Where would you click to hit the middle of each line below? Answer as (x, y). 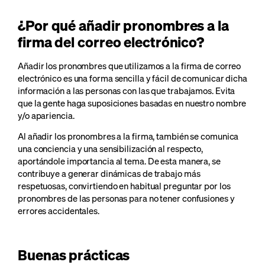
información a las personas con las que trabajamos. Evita (127, 90)
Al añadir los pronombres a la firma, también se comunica (128, 136)
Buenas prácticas (75, 254)
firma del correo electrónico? (111, 41)
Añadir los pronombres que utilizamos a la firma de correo (130, 65)
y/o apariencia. (46, 115)
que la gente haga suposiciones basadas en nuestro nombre (132, 103)
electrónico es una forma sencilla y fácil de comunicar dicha (132, 78)
